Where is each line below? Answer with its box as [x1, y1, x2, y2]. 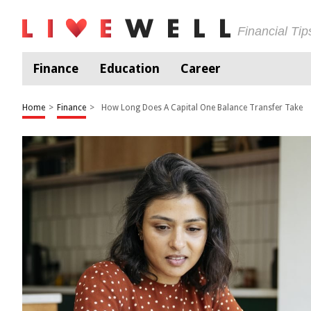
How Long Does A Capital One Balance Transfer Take [101, 103, 303, 112]
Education [99, 61, 160, 76]
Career [180, 61, 221, 76]
